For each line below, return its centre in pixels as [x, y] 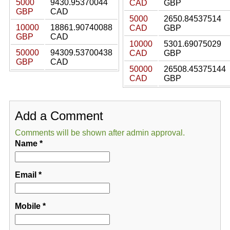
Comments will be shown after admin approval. [100, 133]
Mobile [27, 206]
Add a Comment [59, 116]
